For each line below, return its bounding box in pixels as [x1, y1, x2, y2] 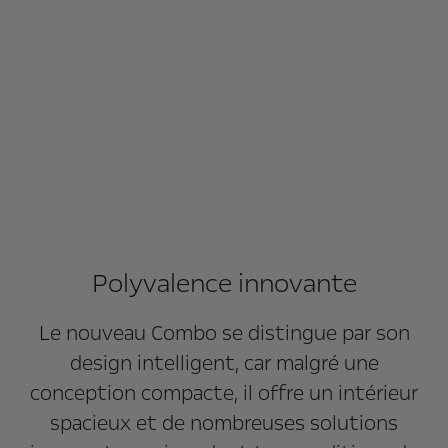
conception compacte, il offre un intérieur [30, 379, 418, 407]
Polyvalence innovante [91, 266, 357, 301]
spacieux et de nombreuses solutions [50, 409, 398, 437]
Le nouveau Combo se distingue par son [38, 319, 410, 347]
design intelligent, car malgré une [69, 349, 379, 377]
